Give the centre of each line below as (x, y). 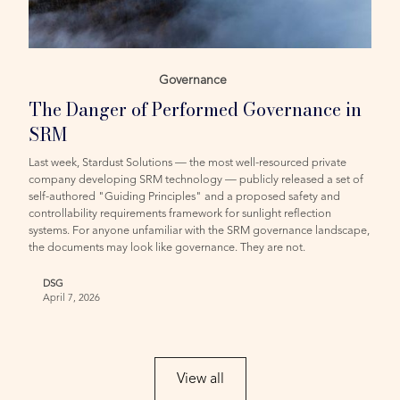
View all (200, 379)
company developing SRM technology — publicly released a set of (196, 179)
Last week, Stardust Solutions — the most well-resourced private (188, 162)
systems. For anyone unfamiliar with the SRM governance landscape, (200, 230)
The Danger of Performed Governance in (196, 109)
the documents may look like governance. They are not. (167, 247)
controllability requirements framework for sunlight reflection (180, 213)
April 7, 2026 (72, 298)
